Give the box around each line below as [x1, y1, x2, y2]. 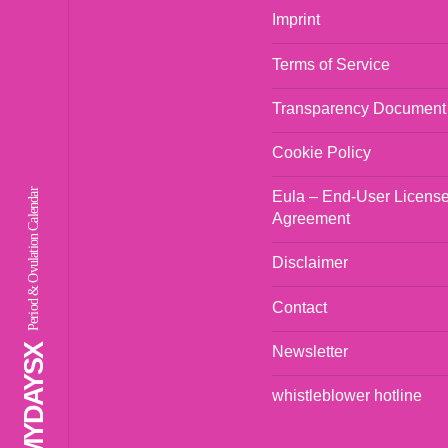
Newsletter [272, 342, 348, 360]
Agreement [272, 210, 350, 228]
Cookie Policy [272, 143, 371, 161]
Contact [272, 298, 327, 316]
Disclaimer [272, 254, 348, 272]
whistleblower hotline [272, 386, 422, 404]
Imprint [272, 11, 320, 29]
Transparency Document [272, 99, 446, 117]
